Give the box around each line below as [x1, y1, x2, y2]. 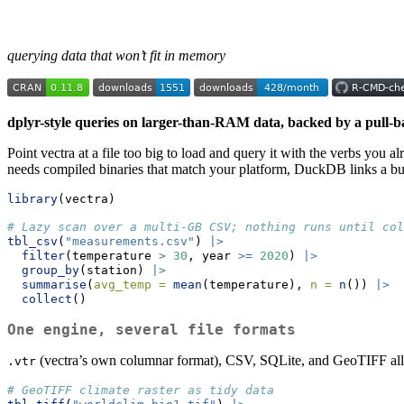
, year [188, 249, 238, 263]
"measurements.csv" [65, 234, 195, 249]
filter [22, 249, 65, 263]
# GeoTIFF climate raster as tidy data [7, 383, 274, 398]
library [7, 192, 58, 207]
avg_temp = [94, 278, 166, 292]
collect [22, 292, 72, 307]
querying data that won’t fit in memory [7, 48, 225, 64]
